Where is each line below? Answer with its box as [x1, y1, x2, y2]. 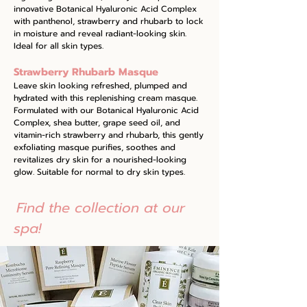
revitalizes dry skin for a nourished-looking [14, 153, 186, 166]
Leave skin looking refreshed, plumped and [14, 79, 187, 92]
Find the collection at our [16, 197, 185, 218]
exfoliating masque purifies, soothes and [14, 141, 175, 153]
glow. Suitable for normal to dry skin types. [14, 166, 185, 178]
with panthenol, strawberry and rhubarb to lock [14, 15, 204, 27]
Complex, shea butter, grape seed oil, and [14, 116, 180, 129]
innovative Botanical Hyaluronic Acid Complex [14, 3, 197, 15]
